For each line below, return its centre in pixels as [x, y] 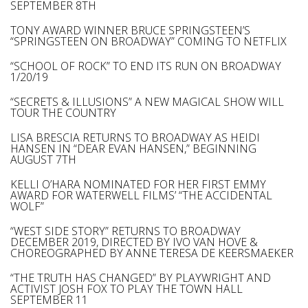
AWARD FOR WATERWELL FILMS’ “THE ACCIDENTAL [141, 195]
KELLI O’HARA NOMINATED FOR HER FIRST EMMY [138, 184]
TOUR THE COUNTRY [63, 113]
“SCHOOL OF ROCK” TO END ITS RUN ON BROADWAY [146, 66]
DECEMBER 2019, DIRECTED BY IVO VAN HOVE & [134, 242]
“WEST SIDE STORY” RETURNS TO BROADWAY [125, 231]
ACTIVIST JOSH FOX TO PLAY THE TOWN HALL [126, 289]
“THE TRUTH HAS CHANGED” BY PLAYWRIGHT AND [141, 278]
